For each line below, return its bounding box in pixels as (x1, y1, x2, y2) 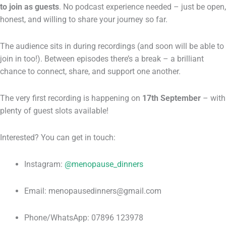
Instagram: (24, 159, 65, 169)
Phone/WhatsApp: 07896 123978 (24, 213, 143, 222)
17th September (142, 93, 201, 103)
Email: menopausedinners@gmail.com (24, 186, 161, 196)
